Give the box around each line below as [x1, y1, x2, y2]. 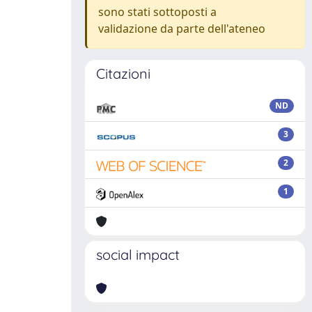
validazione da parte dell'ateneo [98, 21, 265, 36]
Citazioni [96, 65, 150, 82]
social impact [96, 246, 180, 263]
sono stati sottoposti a [98, 4, 217, 19]
